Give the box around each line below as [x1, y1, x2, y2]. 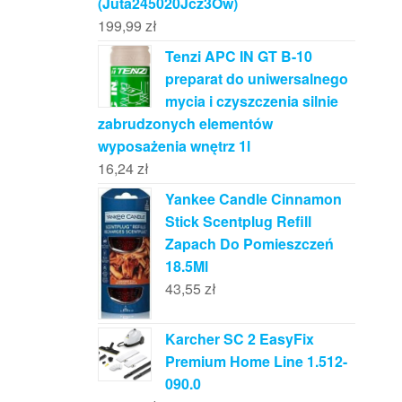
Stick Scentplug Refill [164, 210, 311, 232]
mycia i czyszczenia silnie [164, 90, 338, 111]
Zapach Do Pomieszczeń [164, 232, 334, 254]
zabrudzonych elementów [97, 112, 273, 134]
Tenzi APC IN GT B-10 [164, 45, 312, 66]
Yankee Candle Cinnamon [164, 188, 342, 209]
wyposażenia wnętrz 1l [97, 135, 250, 156]
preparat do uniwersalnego [164, 67, 348, 89]
